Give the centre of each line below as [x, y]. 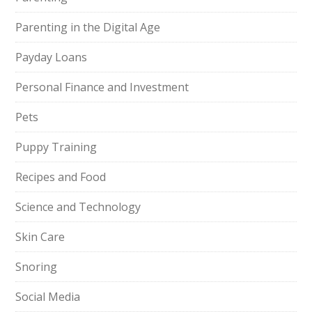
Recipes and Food [61, 177]
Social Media [48, 297]
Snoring [37, 267]
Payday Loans [52, 57]
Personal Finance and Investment [102, 87]
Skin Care [40, 237]
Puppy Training [56, 147]
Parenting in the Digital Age [88, 27]
